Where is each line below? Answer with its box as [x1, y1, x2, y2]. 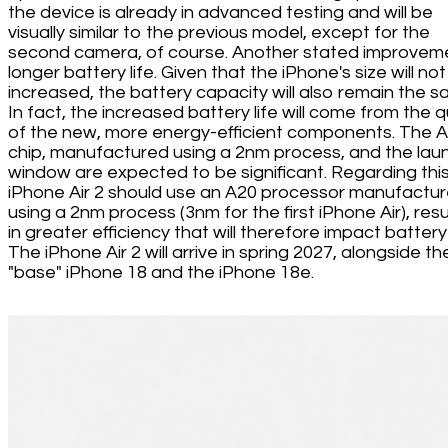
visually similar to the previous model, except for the [8, 22, 430, 42]
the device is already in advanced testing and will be [8, 2, 433, 22]
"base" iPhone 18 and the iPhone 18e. [8, 262, 314, 282]
